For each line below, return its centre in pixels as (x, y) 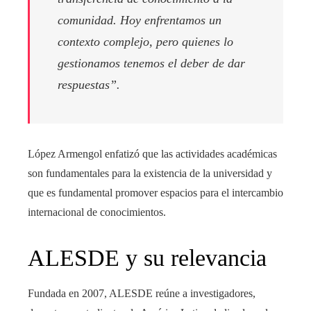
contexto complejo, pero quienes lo (145, 42)
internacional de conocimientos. (97, 212)
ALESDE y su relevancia (147, 258)
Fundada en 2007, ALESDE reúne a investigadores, (142, 294)
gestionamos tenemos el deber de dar (151, 64)
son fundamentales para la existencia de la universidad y (150, 174)
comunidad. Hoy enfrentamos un (140, 20)
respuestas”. (89, 85)
